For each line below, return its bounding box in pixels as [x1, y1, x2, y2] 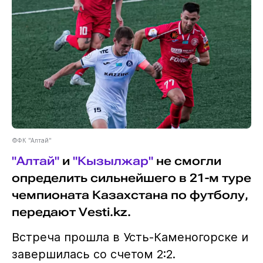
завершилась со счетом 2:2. [11, 247, 176, 261]
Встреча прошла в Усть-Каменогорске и [11, 230, 248, 244]
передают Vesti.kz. [11, 205, 131, 219]
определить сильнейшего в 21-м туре [11, 171, 251, 185]
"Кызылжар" [72, 154, 153, 168]
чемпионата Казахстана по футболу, [11, 188, 248, 202]
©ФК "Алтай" [11, 136, 52, 144]
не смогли [153, 154, 221, 168]
